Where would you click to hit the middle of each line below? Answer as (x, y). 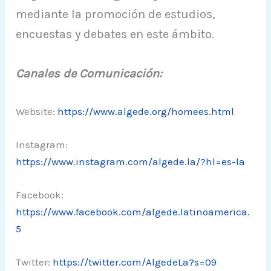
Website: (37, 111)
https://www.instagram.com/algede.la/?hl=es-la (131, 162)
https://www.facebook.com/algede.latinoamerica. (133, 212)
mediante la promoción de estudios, (116, 14)
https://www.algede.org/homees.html (146, 111)
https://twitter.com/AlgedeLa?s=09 (135, 262)
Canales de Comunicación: (89, 73)
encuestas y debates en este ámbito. (115, 34)
